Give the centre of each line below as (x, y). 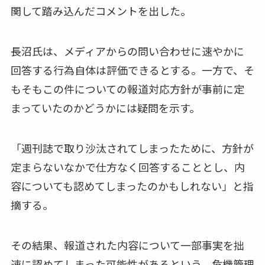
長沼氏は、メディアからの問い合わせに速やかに (127, 51)
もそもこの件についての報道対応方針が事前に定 (127, 89)
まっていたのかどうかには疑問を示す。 (105, 108)
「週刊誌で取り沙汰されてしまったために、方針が (132, 148)
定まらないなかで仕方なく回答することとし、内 (127, 167)
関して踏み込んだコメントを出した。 (101, 11)
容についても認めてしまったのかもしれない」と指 (132, 185)
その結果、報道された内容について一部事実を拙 (127, 245)
